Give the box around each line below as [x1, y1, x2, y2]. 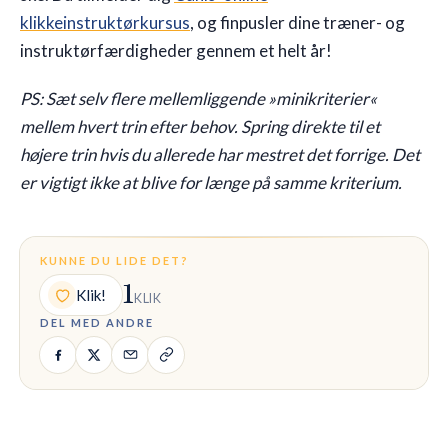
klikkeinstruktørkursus [20, 11, 190, 33]
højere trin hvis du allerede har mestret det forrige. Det [20, 143, 420, 165]
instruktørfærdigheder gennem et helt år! [20, 39, 332, 61]
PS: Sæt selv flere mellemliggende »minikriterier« [20, 87, 377, 109]
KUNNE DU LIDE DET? [40, 253, 189, 267]
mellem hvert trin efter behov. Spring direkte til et [20, 115, 380, 137]
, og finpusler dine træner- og [190, 11, 405, 33]
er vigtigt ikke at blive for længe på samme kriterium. [20, 171, 402, 193]
